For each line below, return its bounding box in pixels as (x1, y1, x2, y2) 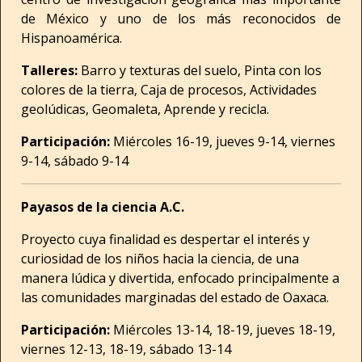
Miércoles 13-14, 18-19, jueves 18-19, (110, 321, 335, 339)
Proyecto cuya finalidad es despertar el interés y (21, 230, 309, 248)
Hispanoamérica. (21, 29, 122, 47)
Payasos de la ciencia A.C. (21, 198, 184, 216)
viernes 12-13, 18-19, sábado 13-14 (21, 340, 231, 358)
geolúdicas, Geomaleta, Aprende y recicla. (21, 100, 269, 118)
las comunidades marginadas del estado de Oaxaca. (21, 288, 329, 306)
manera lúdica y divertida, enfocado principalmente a (21, 269, 339, 287)
